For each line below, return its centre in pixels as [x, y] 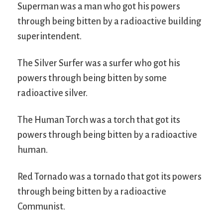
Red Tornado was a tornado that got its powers [110, 176]
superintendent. [50, 36]
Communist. [41, 206]
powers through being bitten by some [92, 78]
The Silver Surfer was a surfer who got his [99, 63]
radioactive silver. [53, 93]
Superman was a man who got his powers [99, 6]
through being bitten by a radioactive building [109, 21]
